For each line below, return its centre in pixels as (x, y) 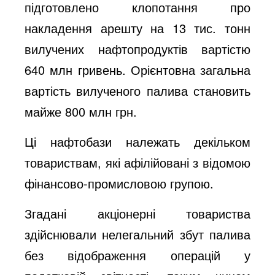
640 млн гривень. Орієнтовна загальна (137, 69)
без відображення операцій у (137, 255)
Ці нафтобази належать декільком (137, 141)
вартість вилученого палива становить (137, 90)
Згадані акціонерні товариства (137, 213)
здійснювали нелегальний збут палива (137, 234)
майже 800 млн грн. (81, 111)
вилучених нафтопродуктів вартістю (137, 48)
